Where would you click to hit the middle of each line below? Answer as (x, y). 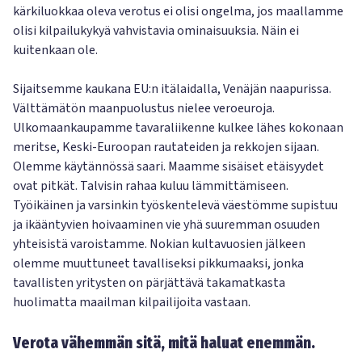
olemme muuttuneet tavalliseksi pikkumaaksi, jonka (158, 263)
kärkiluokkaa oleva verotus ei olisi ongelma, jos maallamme (178, 11)
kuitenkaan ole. (55, 50)
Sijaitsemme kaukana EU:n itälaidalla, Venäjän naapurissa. (172, 89)
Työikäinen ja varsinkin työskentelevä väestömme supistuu (175, 205)
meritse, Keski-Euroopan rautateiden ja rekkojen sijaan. (166, 147)
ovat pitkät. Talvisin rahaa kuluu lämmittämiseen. (151, 186)
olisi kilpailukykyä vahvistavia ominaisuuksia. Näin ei (156, 31)
